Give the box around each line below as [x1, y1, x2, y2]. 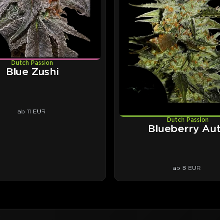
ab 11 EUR [17, 108, 46, 115]
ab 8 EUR [172, 165, 201, 171]
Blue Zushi [5, 67, 59, 78]
